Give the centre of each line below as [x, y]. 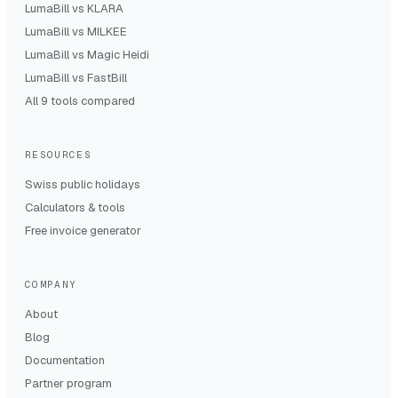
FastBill [107, 77]
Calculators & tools [75, 207]
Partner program [68, 383]
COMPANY [51, 284]
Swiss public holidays [83, 184]
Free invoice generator [83, 230]
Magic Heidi [118, 54]
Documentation [65, 360]
